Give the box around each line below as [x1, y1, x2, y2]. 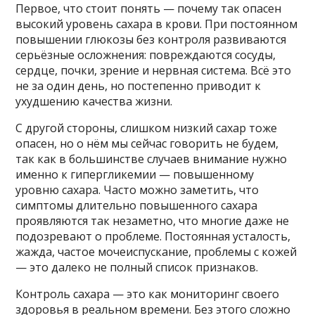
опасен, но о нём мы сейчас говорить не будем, [15, 136, 279, 151]
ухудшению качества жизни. [15, 94, 173, 109]
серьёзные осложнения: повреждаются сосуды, [15, 47, 276, 63]
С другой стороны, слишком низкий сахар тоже [15, 120, 278, 136]
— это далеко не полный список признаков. [15, 259, 259, 275]
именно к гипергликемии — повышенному [15, 167, 255, 182]
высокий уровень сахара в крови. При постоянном [15, 16, 298, 32]
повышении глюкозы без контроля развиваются [15, 32, 287, 47]
